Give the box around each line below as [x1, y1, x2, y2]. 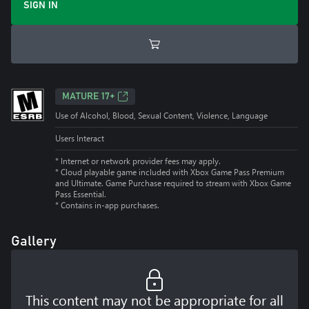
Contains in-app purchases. [61, 200, 159, 210]
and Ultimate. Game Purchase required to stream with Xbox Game [55, 178, 291, 188]
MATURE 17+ [62, 92, 114, 101]
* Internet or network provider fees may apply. [55, 156, 221, 166]
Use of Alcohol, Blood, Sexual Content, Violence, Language [55, 110, 268, 121]
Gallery [11, 235, 57, 248]
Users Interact [55, 133, 104, 143]
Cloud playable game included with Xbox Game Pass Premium [61, 167, 284, 177]
